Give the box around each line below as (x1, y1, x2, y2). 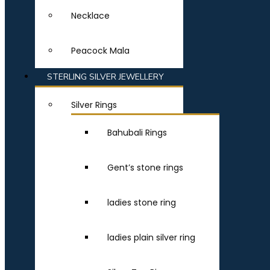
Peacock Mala (71, 45, 130, 57)
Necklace (71, 10, 110, 22)
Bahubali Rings (107, 127, 167, 139)
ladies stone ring (107, 196, 176, 209)
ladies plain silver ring (107, 231, 195, 243)
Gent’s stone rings (107, 162, 183, 174)
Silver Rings (71, 99, 117, 111)
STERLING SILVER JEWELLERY (47, 71, 164, 83)
